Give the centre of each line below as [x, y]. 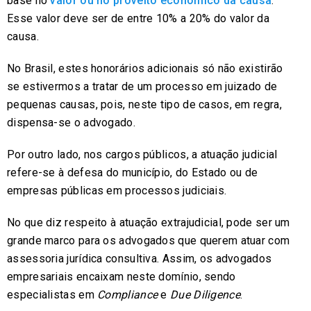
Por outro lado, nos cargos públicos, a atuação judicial [142, 154]
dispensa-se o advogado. [71, 122]
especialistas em [52, 294]
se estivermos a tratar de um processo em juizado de [142, 86]
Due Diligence [205, 294]
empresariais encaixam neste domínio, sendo [121, 276]
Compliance [128, 294]
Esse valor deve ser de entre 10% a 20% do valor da [138, 18]
